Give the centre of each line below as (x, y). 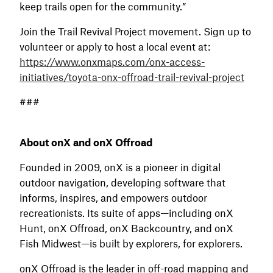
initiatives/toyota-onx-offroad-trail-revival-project (132, 77)
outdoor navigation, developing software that (122, 182)
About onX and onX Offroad (86, 142)
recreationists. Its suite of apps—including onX (126, 213)
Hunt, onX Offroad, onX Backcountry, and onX (126, 228)
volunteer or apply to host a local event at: (115, 46)
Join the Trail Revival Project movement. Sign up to (135, 31)
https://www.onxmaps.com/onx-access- (112, 62)
